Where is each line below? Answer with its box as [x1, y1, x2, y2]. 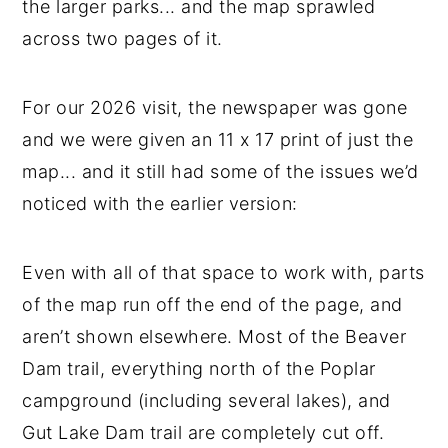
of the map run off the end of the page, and [22, 294, 403, 316]
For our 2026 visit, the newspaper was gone [22, 97, 408, 119]
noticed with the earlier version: [22, 193, 298, 215]
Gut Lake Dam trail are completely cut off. [22, 422, 385, 444]
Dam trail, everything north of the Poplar [22, 358, 376, 380]
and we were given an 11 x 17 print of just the [22, 129, 414, 151]
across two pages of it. [22, 28, 223, 50]
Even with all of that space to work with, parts [22, 262, 425, 284]
